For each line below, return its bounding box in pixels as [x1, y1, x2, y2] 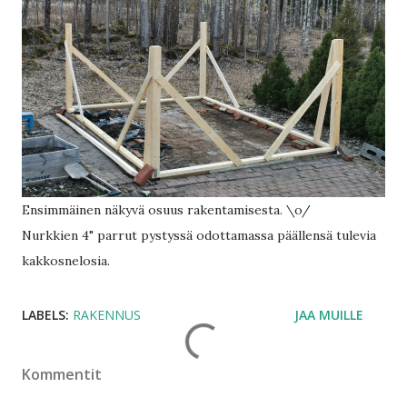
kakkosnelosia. [22, 253, 114, 269]
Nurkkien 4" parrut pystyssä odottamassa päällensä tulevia [22, 227, 376, 243]
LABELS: [22, 306, 69, 323]
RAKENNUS [73, 306, 141, 323]
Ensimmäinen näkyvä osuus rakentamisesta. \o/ [22, 202, 311, 218]
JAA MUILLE [294, 306, 363, 323]
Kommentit [22, 364, 102, 384]
